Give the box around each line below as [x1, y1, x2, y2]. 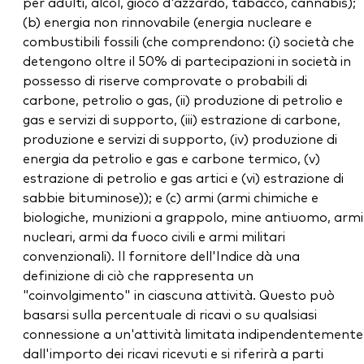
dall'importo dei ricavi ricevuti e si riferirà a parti [23, 344, 323, 362]
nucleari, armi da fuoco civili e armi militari [23, 227, 285, 245]
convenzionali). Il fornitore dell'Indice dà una [23, 246, 300, 265]
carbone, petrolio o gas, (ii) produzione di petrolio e [23, 90, 343, 109]
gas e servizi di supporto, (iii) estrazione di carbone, [23, 110, 340, 128]
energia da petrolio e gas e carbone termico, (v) [23, 149, 320, 167]
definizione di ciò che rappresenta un [23, 266, 253, 284]
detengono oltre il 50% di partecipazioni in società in [23, 51, 351, 70]
